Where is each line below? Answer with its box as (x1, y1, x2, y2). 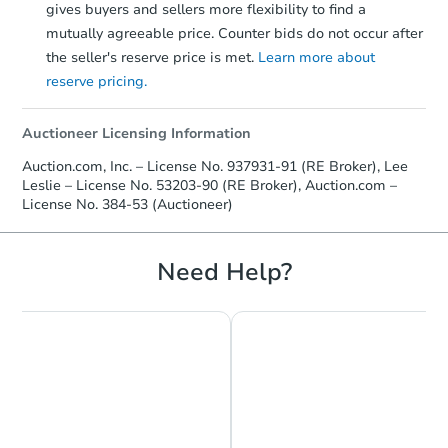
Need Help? (156, 256, 292, 289)
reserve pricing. (46, 72, 147, 92)
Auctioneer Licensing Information (22, 124, 251, 144)
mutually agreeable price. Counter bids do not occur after (46, 24, 423, 44)
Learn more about (258, 48, 375, 68)
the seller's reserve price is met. (46, 48, 258, 68)
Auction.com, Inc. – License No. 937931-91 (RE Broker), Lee (22, 157, 408, 177)
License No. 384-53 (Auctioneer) (22, 195, 233, 215)
